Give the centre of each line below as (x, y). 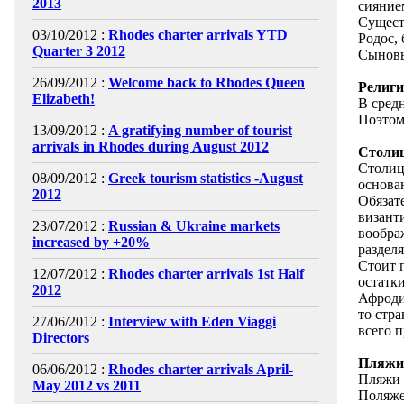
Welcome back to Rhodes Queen (207, 83)
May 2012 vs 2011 (87, 386)
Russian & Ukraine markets (194, 226)
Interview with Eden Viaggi (192, 321)
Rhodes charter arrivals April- (201, 369)
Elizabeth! (64, 99)
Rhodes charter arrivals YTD (198, 35)
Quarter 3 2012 (79, 51)
